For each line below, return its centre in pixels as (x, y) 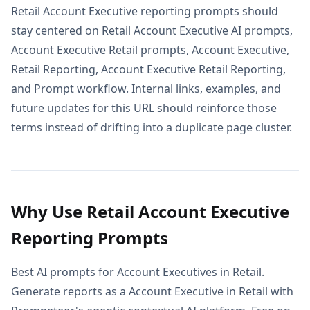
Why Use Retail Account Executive (150, 211)
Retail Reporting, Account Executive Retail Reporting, (148, 69)
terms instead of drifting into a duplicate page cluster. (152, 127)
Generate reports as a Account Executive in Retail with (152, 291)
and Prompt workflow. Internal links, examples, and (146, 88)
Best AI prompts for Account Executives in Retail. (138, 272)
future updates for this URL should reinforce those (144, 108)
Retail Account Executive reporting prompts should (145, 11)
